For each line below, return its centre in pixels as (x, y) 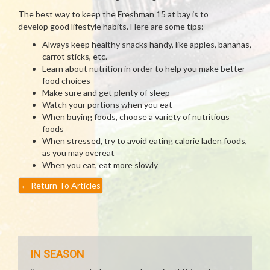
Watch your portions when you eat (107, 105)
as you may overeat (78, 153)
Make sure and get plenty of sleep (106, 93)
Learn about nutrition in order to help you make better (144, 68)
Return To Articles (65, 185)
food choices (66, 80)
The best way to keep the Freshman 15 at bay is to (113, 14)
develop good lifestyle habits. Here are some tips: (111, 26)
